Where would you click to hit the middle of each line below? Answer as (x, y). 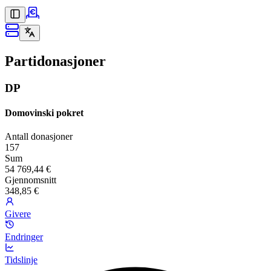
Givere (18, 214)
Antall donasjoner (39, 137)
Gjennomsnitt (31, 180)
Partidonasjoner (55, 61)
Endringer (24, 237)
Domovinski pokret (44, 113)
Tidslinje (21, 260)
